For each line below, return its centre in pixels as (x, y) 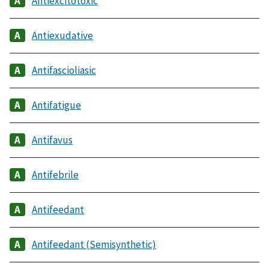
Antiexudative (62, 35)
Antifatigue (56, 105)
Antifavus (52, 140)
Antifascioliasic (64, 70)
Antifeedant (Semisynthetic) (94, 244)
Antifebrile (55, 174)
